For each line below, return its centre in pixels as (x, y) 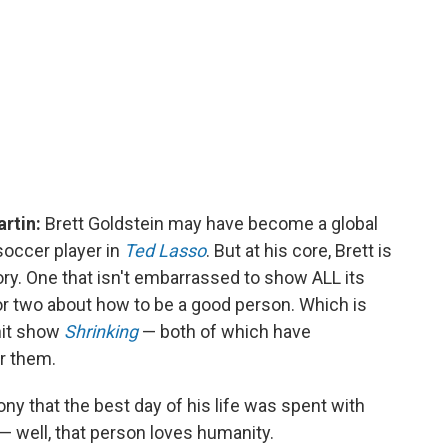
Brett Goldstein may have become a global (211, 223)
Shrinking (101, 331)
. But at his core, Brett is (299, 250)
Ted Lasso (165, 250)
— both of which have (224, 331)
